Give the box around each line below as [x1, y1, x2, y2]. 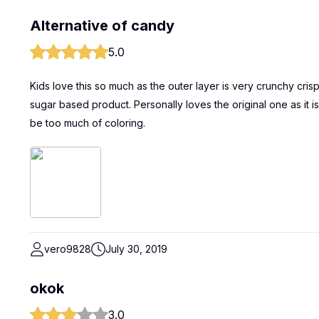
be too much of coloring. [30, 117, 145, 129]
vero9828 [44, 243, 91, 255]
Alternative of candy [30, 17, 174, 34]
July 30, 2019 [105, 243, 167, 255]
